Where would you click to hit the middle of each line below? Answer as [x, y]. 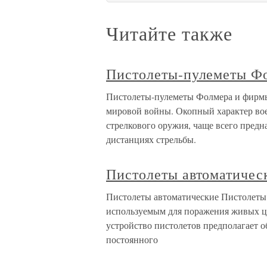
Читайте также [169, 33]
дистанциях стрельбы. [151, 139]
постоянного [132, 240]
